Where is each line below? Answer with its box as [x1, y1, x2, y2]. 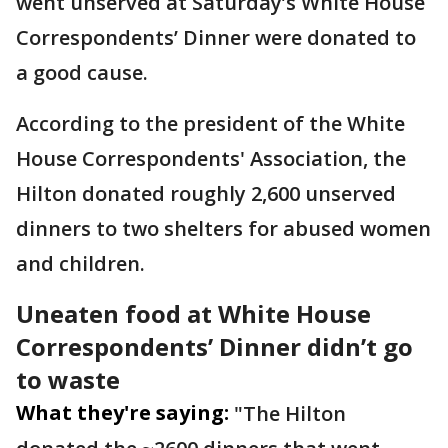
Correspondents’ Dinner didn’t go [16, 330, 413, 363]
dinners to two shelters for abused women [16, 215, 431, 242]
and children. [16, 250, 155, 277]
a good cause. [16, 59, 148, 86]
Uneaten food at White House [16, 297, 371, 330]
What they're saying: [16, 399, 229, 426]
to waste [16, 363, 120, 396]
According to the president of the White [16, 110, 405, 137]
